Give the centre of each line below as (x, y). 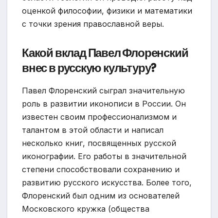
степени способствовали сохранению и (101, 170)
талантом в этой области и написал (93, 130)
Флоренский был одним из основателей (101, 196)
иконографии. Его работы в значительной (104, 156)
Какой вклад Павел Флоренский (105, 53)
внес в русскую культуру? (89, 68)
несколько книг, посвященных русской (99, 143)
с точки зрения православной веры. (93, 24)
